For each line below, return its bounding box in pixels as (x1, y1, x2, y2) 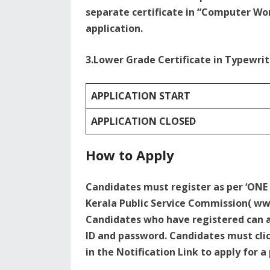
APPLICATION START (91, 89, 190, 102)
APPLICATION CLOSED (91, 115, 196, 128)
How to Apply (86, 146, 174, 164)
